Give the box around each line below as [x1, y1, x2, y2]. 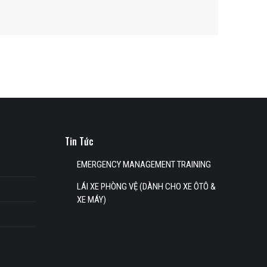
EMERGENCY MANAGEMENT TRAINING [76, 159, 211, 170]
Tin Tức [64, 134, 94, 148]
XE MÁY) [76, 194, 106, 205]
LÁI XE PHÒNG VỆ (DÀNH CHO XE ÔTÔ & [76, 181, 216, 192]
